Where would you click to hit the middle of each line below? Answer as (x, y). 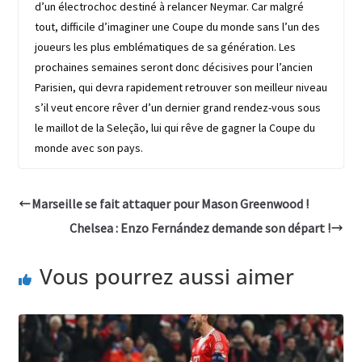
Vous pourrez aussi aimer (166, 277)
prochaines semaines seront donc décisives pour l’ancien (173, 67)
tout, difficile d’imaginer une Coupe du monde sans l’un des (177, 27)
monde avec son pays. (88, 148)
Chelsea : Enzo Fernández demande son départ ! (200, 228)
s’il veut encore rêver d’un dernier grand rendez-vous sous (177, 108)
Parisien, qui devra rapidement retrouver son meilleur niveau (181, 88)
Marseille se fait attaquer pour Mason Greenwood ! (170, 204)
